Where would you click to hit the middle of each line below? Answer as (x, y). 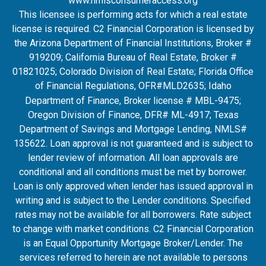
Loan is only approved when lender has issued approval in (133, 186)
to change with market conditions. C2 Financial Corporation (133, 229)
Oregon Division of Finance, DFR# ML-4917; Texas (133, 115)
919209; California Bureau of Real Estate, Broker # (133, 57)
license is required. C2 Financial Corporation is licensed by (133, 29)
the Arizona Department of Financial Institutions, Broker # (133, 43)
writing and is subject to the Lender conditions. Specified (133, 200)
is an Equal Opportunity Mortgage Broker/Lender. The (133, 243)
